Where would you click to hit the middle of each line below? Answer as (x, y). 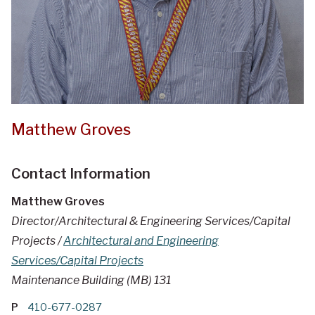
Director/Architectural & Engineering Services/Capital (151, 221)
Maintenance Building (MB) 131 (91, 281)
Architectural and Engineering (141, 241)
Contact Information (81, 174)
